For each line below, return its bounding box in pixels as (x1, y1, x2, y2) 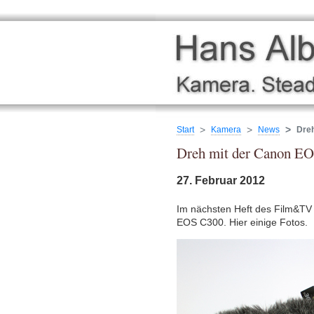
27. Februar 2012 (177, 175, 265, 187)
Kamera (211, 124, 241, 135)
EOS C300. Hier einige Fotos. (177, 216, 308, 228)
